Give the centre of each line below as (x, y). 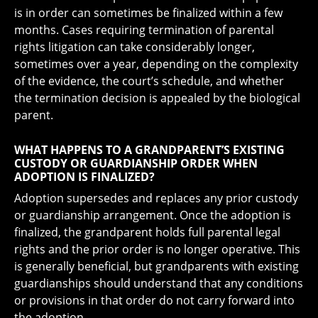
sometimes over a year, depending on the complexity (156, 64)
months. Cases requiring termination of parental (144, 29)
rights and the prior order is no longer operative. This (157, 249)
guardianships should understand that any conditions (159, 283)
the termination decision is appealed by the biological (157, 98)
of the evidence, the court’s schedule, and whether (149, 81)
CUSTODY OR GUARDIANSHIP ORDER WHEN (136, 163)
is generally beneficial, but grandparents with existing (157, 266)
